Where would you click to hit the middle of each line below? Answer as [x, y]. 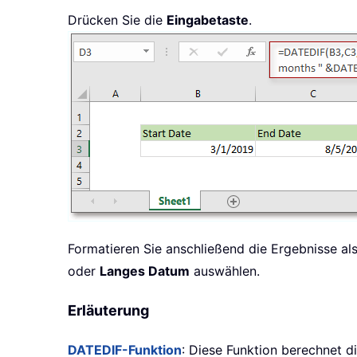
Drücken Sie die [117, 20]
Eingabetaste [208, 20]
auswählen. [225, 271]
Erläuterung [108, 311]
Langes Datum [145, 271]
